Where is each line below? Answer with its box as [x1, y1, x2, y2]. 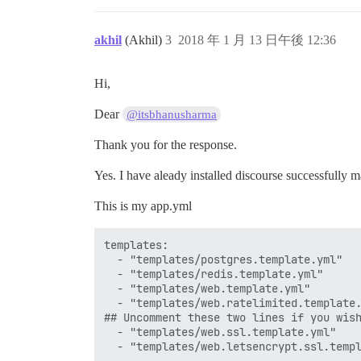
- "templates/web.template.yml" [104, 280, 310, 296]
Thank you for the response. [94, 137, 237, 151]
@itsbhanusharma [127, 107, 218, 121]
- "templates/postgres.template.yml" [104, 251, 342, 267]
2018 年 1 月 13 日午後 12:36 [178, 32, 336, 47]
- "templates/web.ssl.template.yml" [104, 324, 336, 339]
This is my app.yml [94, 198, 192, 213]
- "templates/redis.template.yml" [104, 266, 323, 281]
